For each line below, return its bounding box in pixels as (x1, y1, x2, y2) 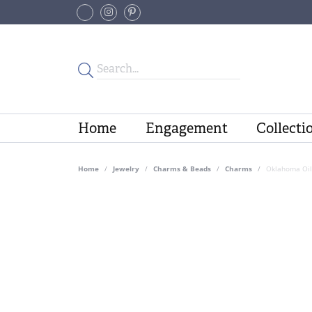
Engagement (145, 118, 228, 137)
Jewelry (113, 163, 139, 173)
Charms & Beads (153, 163, 211, 173)
